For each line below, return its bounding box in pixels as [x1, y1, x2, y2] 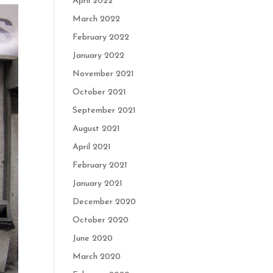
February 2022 [73, 33, 130, 42]
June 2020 [73, 234, 113, 243]
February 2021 [73, 161, 128, 170]
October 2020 [73, 216, 129, 225]
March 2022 [73, 15, 121, 24]
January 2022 [73, 51, 125, 60]
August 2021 [73, 124, 121, 133]
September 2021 [73, 106, 136, 115]
